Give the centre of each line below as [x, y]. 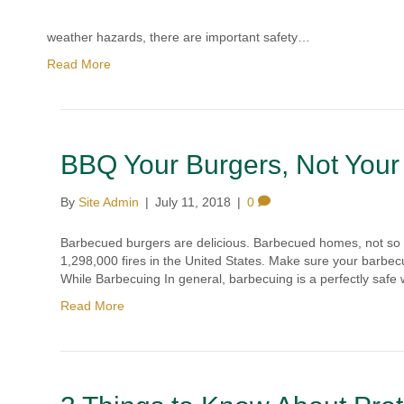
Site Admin [109, 202]
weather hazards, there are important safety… [179, 37]
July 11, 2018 [193, 202]
